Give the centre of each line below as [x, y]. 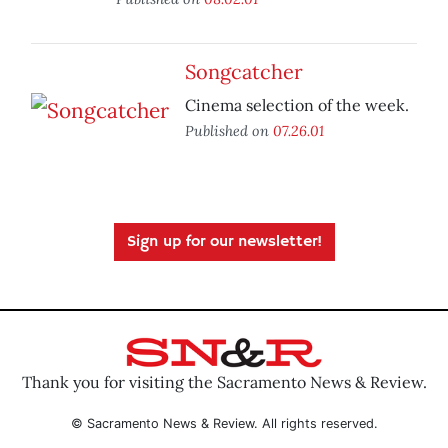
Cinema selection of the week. [297, 105]
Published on [229, 131]
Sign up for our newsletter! [224, 242]
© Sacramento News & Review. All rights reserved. [224, 423]
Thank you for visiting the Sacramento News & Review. [224, 381]
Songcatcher [244, 72]
